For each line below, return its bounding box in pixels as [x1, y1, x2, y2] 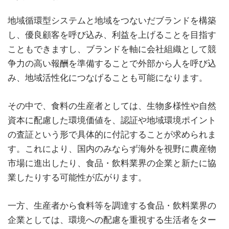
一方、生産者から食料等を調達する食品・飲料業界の [8, 200, 216, 211]
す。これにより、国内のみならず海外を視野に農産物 [8, 143, 216, 154]
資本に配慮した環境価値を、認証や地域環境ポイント [8, 114, 216, 125]
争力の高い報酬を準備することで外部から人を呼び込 [8, 58, 216, 68]
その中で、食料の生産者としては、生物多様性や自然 [8, 100, 216, 111]
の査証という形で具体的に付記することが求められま [8, 129, 216, 140]
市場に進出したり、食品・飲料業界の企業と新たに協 [8, 157, 216, 168]
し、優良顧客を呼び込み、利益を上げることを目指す [8, 29, 216, 40]
